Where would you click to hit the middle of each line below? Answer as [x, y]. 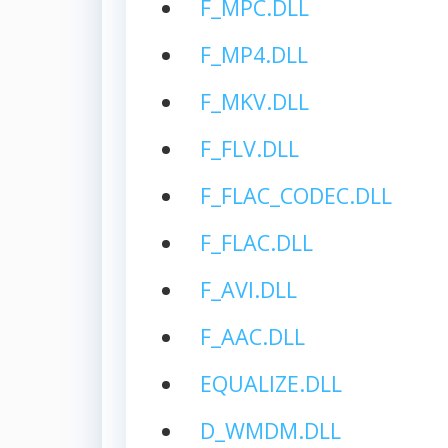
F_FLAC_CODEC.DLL [295, 195]
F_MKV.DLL [254, 101]
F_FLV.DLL [249, 148]
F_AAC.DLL [252, 336]
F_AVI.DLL [248, 289]
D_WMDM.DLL [270, 430]
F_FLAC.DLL [256, 242]
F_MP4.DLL [253, 54]
